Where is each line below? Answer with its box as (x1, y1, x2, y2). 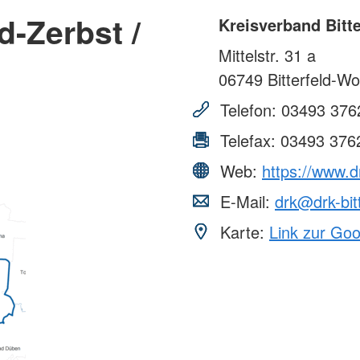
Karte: (215, 219, 269, 243)
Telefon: (215, 97, 281, 121)
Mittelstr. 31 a (219, 43, 316, 67)
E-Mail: (215, 189, 275, 213)
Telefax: (215, 128, 280, 152)
